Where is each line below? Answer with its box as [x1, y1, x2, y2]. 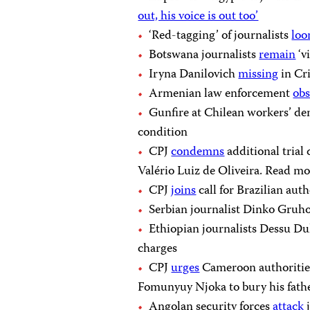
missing [238, 64, 279, 85]
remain [259, 45, 296, 66]
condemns [171, 142, 225, 163]
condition [138, 122, 188, 143]
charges [138, 239, 178, 259]
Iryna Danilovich [149, 64, 239, 85]
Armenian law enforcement [149, 84, 293, 104]
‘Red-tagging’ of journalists [149, 26, 292, 46]
